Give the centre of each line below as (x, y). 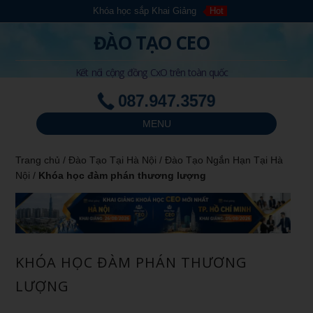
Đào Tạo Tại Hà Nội (113, 160)
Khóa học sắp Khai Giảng (146, 11)
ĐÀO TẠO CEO (151, 43)
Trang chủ (38, 160)
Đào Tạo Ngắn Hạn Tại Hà (224, 160)
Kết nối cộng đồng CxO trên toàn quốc (151, 72)
